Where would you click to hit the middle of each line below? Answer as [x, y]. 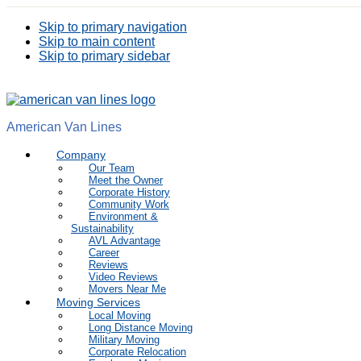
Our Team [112, 168]
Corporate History [129, 192]
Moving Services [98, 302]
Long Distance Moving [141, 328]
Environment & [123, 216]
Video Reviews [123, 277]
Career [104, 253]
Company [81, 155]
